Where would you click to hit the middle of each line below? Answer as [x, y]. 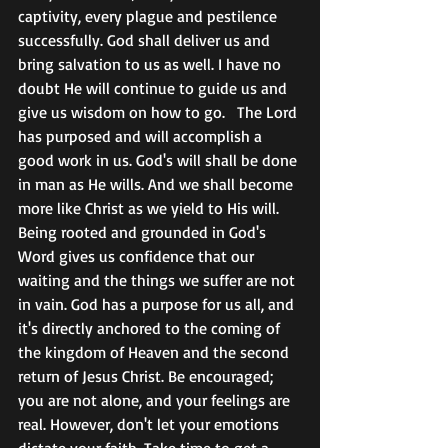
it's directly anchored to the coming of [151, 328]
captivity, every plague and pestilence [149, 16]
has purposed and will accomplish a [142, 136]
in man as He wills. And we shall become [157, 184]
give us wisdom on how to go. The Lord [159, 112]
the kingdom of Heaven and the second [155, 352]
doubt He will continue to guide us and [154, 88]
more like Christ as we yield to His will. [150, 208]
